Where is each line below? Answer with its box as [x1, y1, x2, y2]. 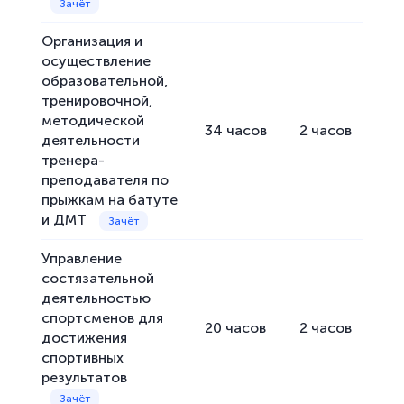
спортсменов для [41, 309, 164, 327]
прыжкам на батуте [41, 191, 179, 209]
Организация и [41, 32, 143, 50]
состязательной [41, 270, 155, 288]
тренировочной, [41, 92, 153, 110]
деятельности [41, 132, 141, 150]
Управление [41, 250, 123, 268]
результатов [41, 369, 128, 387]
